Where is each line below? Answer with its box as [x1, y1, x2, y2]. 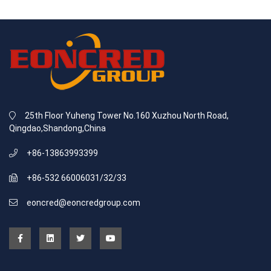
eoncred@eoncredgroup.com [27, 198, 140, 207]
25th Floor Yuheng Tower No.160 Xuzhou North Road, [25, 111, 229, 120]
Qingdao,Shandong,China [9, 123, 106, 133]
